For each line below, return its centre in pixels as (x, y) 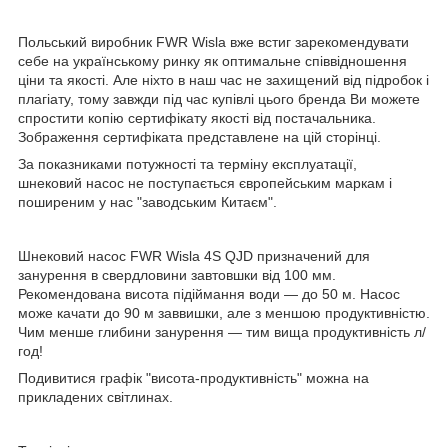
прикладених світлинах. (95, 396)
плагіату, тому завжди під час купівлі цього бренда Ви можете (219, 98)
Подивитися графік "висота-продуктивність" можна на (193, 377)
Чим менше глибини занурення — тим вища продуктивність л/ (222, 331)
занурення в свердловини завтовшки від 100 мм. (177, 274)
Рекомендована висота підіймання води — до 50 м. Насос (209, 293)
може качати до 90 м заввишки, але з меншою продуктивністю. (224, 312)
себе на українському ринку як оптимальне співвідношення (212, 60)
